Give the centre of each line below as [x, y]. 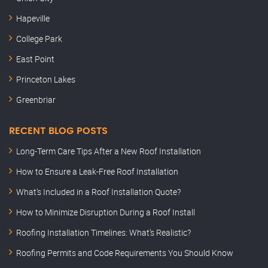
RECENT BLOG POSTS [58, 131]
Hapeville [33, 19]
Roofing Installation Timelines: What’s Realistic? [103, 233]
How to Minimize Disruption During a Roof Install [106, 212]
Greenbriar [36, 100]
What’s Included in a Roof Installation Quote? [98, 192]
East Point [35, 59]
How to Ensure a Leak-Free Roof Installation [97, 172]
